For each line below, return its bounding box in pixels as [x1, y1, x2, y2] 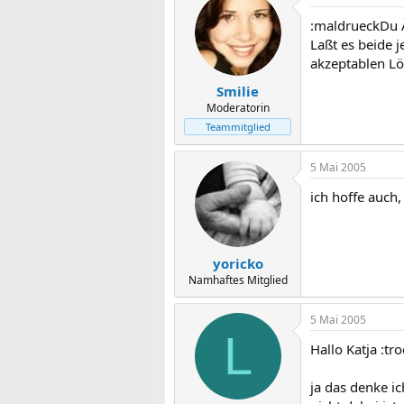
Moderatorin [206, 100, 270, 115]
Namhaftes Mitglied [188, 271, 288, 288]
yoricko [212, 253, 263, 272]
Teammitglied [205, 120, 271, 133]
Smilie [216, 82, 259, 100]
